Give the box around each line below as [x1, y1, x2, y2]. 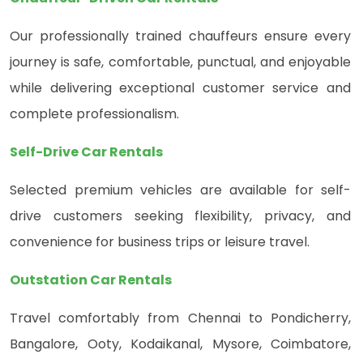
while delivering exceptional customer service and [10, 79, 351, 98]
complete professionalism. [10, 105, 179, 124]
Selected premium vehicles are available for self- [10, 181, 351, 200]
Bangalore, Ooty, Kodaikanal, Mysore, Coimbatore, [10, 335, 351, 354]
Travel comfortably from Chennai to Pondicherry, [10, 309, 351, 328]
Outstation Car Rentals [10, 271, 172, 290]
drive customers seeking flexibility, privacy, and [10, 207, 351, 226]
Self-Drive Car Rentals [10, 143, 163, 162]
